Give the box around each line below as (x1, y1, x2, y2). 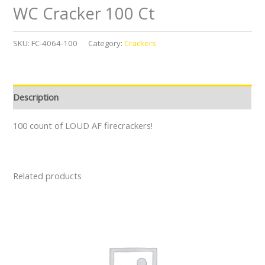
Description (13, 91, 59, 103)
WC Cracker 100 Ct (13, 2, 156, 25)
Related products (13, 170, 82, 182)
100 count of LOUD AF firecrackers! (13, 119, 153, 132)
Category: (88, 37, 125, 49)
